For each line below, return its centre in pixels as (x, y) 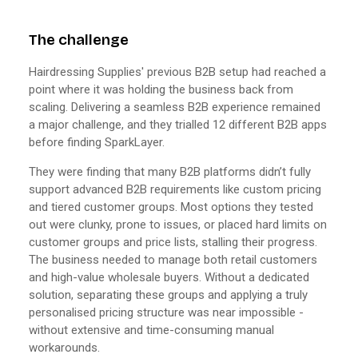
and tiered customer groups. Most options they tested (171, 207)
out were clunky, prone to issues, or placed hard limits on (178, 224)
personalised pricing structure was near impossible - (166, 312)
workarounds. (64, 347)
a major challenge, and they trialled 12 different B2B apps (178, 124)
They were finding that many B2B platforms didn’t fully (170, 171)
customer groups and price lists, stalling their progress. (173, 242)
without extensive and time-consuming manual (151, 330)
